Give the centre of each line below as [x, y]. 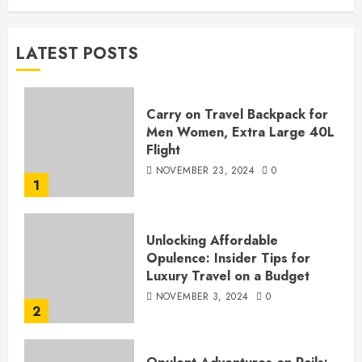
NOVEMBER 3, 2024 [202, 297]
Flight [163, 150]
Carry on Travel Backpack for [237, 115]
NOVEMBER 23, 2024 [205, 171]
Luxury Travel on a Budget [228, 276]
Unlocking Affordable [212, 241]
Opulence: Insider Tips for [228, 259]
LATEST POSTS [77, 54]
